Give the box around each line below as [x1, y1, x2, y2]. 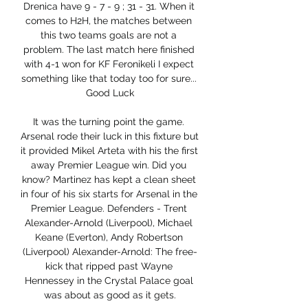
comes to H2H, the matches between [25, 15, 192, 27]
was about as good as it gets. [44, 289, 176, 301]
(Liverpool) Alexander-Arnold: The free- [23, 246, 197, 258]
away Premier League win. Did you [31, 159, 186, 171]
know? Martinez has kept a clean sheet [21, 174, 196, 186]
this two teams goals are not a [41, 30, 177, 41]
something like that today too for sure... [21, 73, 197, 85]
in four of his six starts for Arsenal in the [21, 188, 197, 200]
